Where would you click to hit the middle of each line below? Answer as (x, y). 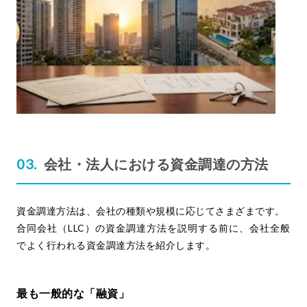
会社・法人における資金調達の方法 (156, 164)
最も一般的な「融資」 (73, 293)
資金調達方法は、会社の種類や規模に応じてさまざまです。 (151, 211)
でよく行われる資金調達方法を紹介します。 (116, 245)
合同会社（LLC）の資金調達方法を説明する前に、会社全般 (153, 228)
